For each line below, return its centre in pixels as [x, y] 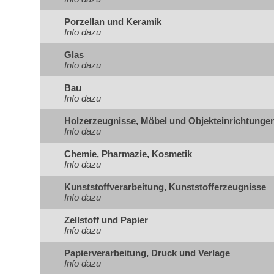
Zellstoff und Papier [106, 220]
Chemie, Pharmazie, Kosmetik [128, 154]
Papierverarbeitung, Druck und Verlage [147, 253]
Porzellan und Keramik [113, 22]
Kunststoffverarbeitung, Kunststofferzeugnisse [165, 187]
